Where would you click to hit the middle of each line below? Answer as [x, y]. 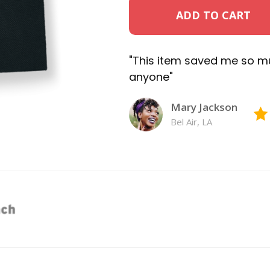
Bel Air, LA [191, 121]
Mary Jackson [204, 107]
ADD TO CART [213, 15]
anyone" [151, 77]
